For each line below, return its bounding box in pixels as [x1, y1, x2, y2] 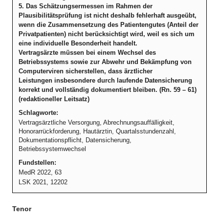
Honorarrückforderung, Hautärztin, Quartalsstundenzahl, [19, 128, 176, 135]
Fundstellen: [19, 159, 56, 166]
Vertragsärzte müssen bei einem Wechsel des [19, 49, 156, 56]
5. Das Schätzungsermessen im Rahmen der [19, 2, 153, 10]
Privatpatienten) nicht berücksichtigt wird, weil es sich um [19, 30, 195, 38]
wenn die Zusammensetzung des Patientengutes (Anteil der [19, 21, 198, 28]
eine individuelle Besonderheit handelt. [19, 40, 137, 47]
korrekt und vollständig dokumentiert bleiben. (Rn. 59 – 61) [19, 86, 197, 93]
